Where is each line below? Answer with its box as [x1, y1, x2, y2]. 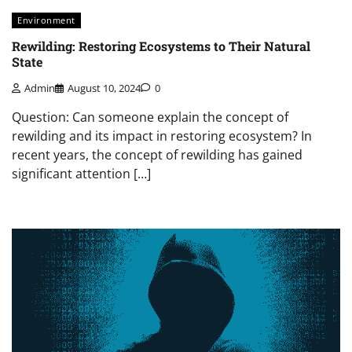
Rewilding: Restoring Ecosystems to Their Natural [12, 38, 310, 55]
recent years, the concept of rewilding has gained [12, 145, 302, 163]
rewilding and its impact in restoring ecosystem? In [12, 126, 312, 145]
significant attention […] [12, 164, 151, 182]
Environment [17, 13, 75, 26]
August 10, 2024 [68, 80, 141, 95]
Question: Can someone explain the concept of [12, 108, 288, 126]
